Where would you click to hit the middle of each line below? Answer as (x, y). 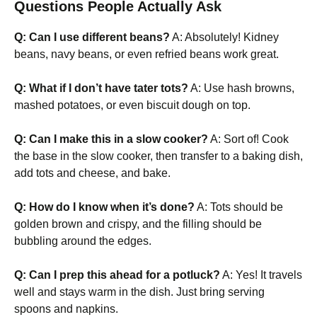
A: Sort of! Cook (248, 139)
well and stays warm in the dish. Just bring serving (139, 292)
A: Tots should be (239, 207)
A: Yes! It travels (261, 275)
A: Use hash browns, (241, 88)
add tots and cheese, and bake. (92, 173)
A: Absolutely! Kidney (224, 38)
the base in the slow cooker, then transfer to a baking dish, (158, 156)
